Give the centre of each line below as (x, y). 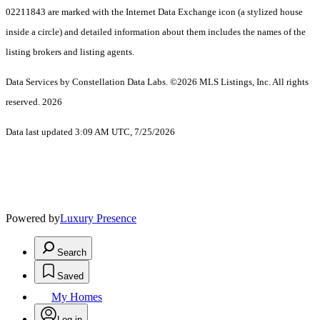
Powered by (33, 219)
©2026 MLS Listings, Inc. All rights (239, 82)
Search (72, 253)
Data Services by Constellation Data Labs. (88, 82)
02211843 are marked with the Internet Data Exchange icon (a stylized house (154, 12)
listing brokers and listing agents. (70, 52)
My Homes (77, 297)
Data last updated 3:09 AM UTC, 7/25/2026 (90, 132)
